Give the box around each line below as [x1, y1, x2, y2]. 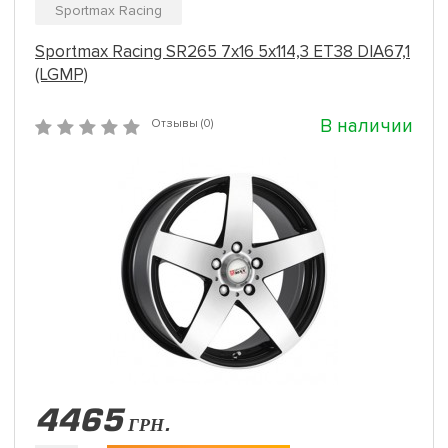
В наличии [320, 115, 413, 138]
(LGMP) [35, 64, 88, 85]
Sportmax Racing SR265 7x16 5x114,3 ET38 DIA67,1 [35, 41, 410, 62]
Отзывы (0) [151, 116, 213, 131]
